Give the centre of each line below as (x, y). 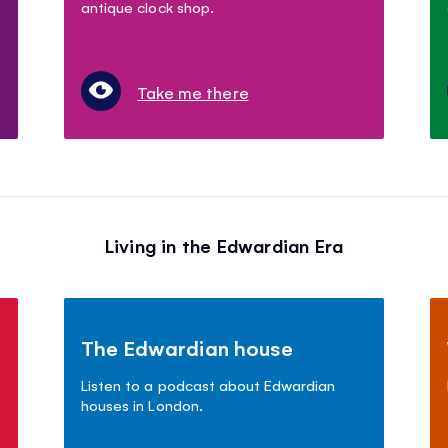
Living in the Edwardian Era (224, 245)
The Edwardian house (187, 348)
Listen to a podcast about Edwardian (208, 385)
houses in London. (142, 405)
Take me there (193, 92)
